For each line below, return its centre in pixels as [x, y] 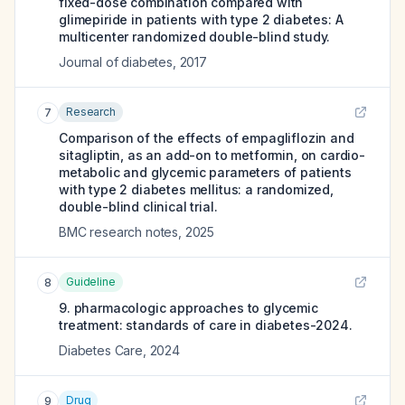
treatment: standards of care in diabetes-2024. [206, 325]
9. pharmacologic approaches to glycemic [188, 308]
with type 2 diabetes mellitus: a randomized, [196, 189]
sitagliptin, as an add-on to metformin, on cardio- [212, 155]
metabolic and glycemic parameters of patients [205, 172]
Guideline [91, 282]
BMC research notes [119, 232]
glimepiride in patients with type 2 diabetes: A [201, 19]
